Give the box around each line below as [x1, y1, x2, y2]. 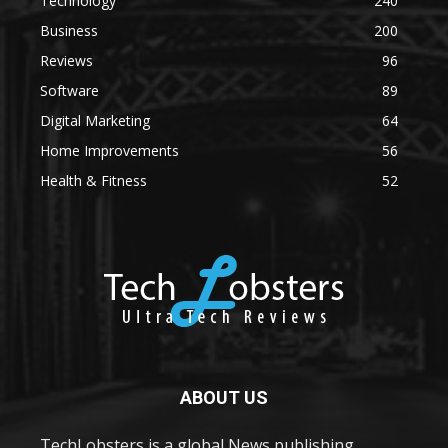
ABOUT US [180, 386, 268, 408]
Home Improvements [40, 140, 179, 160]
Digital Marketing [40, 110, 150, 130]
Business [40, 20, 98, 40]
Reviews [40, 50, 93, 70]
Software [40, 80, 99, 100]
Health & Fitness [40, 170, 147, 190]
